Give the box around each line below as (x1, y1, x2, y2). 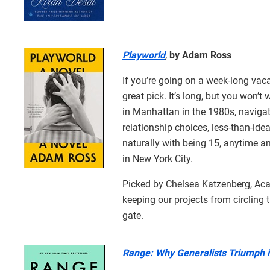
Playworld (122, 49, 165, 61)
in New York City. (122, 152, 193, 165)
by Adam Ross (166, 49, 231, 61)
